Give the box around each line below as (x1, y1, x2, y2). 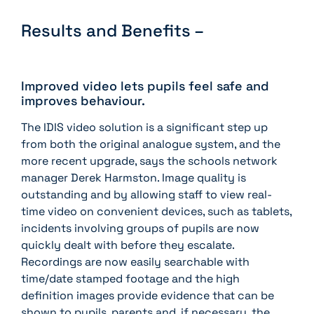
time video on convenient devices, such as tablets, (21, 203, 292, 219)
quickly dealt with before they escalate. (21, 237, 234, 252)
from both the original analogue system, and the (21, 136, 280, 151)
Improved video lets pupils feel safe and (21, 77, 269, 94)
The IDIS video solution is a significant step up (21, 119, 268, 135)
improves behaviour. (21, 92, 145, 109)
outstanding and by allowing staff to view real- (21, 186, 272, 202)
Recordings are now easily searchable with (21, 254, 250, 269)
